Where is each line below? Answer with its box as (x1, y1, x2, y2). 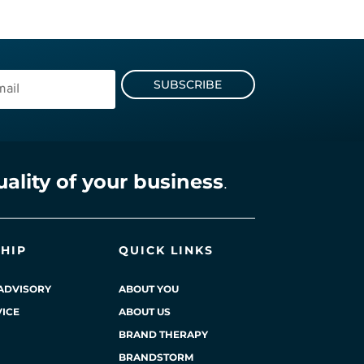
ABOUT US (118, 305, 171, 318)
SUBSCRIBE (154, 76, 223, 92)
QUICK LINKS (118, 243, 214, 258)
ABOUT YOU (118, 283, 179, 296)
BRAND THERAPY (118, 328, 208, 341)
